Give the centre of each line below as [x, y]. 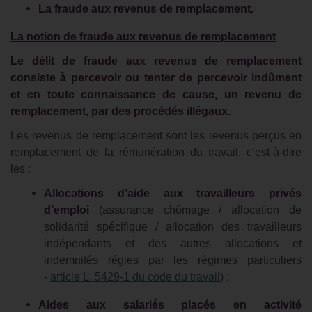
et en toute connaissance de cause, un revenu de [156, 94]
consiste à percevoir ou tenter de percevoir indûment [156, 78]
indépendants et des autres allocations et [173, 243]
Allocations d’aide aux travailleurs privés [173, 193]
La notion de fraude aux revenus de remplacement [143, 37]
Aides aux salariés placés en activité [170, 305]
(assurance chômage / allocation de [195, 210]
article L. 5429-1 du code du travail [135, 277]
